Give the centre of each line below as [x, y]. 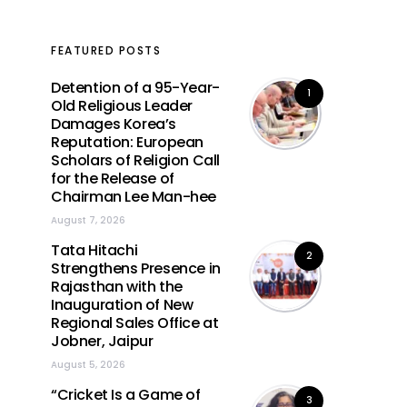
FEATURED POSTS [106, 50]
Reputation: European [127, 142]
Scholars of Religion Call [136, 160]
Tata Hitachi [94, 250]
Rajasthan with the [117, 286]
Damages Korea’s [114, 124]
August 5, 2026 [88, 364]
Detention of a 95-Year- [135, 87]
